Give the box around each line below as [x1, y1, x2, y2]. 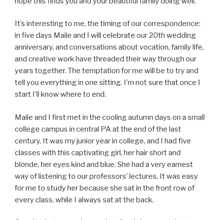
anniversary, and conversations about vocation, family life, [15, 43, 204, 52]
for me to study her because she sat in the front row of [15, 183, 194, 192]
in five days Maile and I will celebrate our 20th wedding [15, 31, 196, 40]
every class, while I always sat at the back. [15, 195, 154, 204]
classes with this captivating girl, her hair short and [15, 148, 181, 157]
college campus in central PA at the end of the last [15, 124, 181, 134]
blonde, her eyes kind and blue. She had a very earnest [15, 160, 193, 169]
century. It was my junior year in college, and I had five [15, 136, 191, 145]
